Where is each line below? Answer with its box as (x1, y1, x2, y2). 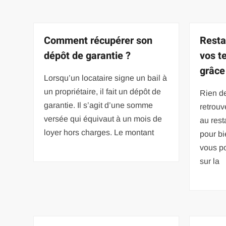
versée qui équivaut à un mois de (44, 114, 162, 123)
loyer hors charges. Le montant (44, 128, 154, 137)
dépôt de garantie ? (44, 48, 131, 63)
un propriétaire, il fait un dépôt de (44, 87, 161, 96)
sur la (200, 156, 220, 165)
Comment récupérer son (44, 33, 153, 48)
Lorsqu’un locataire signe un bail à (44, 73, 167, 82)
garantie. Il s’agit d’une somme (44, 100, 153, 109)
